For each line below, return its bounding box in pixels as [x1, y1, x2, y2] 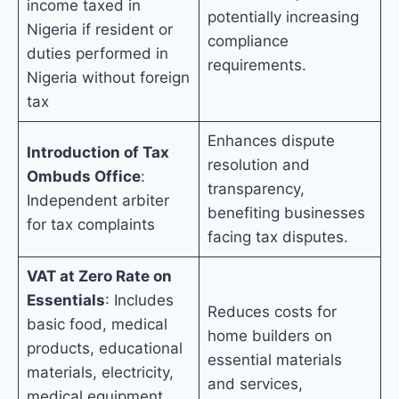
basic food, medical [26, 315, 167, 334]
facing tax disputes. [207, 228, 348, 247]
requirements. [207, 56, 306, 75]
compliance [207, 32, 289, 51]
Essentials [26, 291, 105, 310]
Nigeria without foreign [26, 69, 190, 87]
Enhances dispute [207, 132, 335, 151]
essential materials [207, 351, 342, 370]
